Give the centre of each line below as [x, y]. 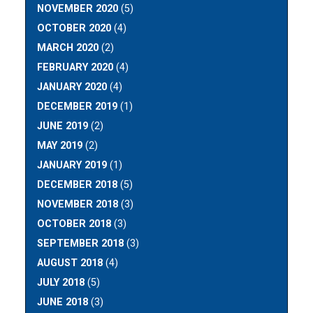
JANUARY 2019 [72, 165]
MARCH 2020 [68, 48]
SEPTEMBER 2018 [81, 243]
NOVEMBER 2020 [78, 8]
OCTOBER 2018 [74, 224]
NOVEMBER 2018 [78, 204]
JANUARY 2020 [72, 87]
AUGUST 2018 [70, 263]
